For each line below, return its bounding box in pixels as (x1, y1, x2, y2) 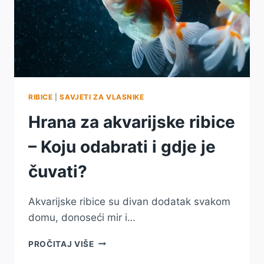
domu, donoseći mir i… (28, 211, 136, 223)
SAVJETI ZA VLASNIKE (60, 92, 144, 101)
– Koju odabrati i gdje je (28, 136, 216, 157)
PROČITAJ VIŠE (28, 239, 94, 249)
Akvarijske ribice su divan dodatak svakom (28, 195, 230, 207)
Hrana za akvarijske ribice (28, 111, 235, 132)
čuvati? (28, 161, 87, 181)
